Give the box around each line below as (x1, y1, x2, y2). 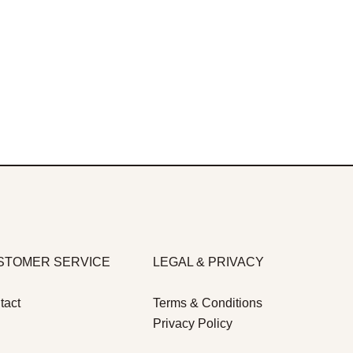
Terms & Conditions (153, 296, 263, 310)
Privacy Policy (153, 317, 233, 331)
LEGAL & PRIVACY (153, 255, 265, 269)
